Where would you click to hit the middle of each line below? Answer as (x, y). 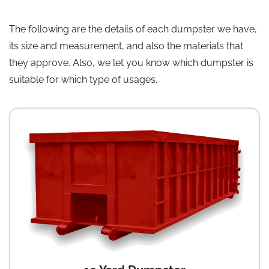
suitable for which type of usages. (83, 80)
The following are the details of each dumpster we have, (133, 29)
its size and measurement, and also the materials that (126, 46)
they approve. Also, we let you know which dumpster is (131, 63)
